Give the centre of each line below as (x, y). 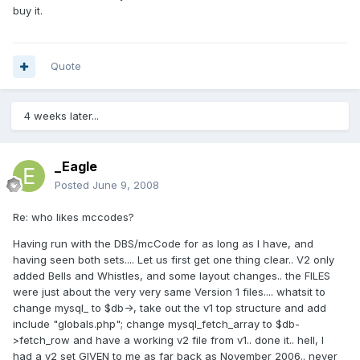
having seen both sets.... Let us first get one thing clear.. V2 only (174, 260)
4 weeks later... (61, 116)
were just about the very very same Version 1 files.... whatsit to (169, 292)
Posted (74, 185)
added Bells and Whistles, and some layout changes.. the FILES (172, 276)
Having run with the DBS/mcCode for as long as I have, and (163, 244)
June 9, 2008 (126, 185)
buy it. (28, 11)
